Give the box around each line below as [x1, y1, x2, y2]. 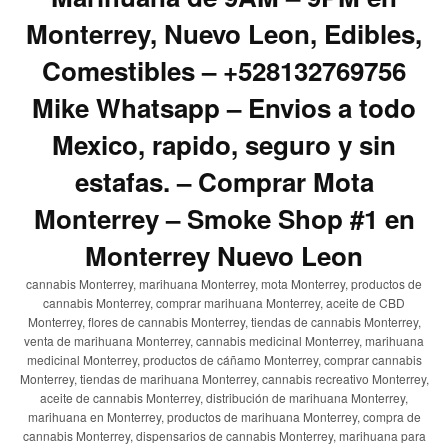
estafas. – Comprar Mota [74, 162, 374, 200]
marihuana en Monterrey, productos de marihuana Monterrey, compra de [27, 407, 421, 425]
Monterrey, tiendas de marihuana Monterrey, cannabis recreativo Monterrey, [19, 369, 429, 387]
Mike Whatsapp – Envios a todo [32, 88, 416, 126]
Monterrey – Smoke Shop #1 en [33, 199, 415, 237]
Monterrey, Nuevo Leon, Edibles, [26, 14, 422, 52]
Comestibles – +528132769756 [42, 51, 406, 89]
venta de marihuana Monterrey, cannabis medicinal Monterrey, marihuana [24, 331, 424, 349]
